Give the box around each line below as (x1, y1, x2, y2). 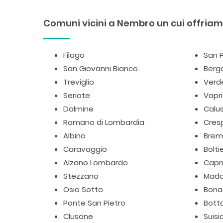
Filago (63, 50, 85, 60)
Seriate (63, 90, 90, 101)
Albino (63, 130, 86, 141)
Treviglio (63, 77, 94, 87)
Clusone (63, 211, 93, 222)
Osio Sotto (63, 184, 103, 195)
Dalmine (63, 104, 94, 114)
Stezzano (63, 171, 99, 181)
